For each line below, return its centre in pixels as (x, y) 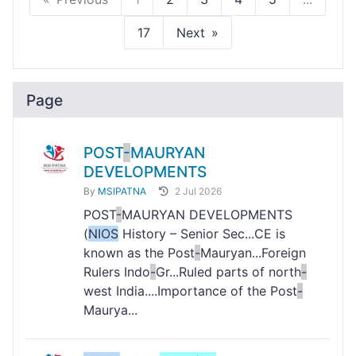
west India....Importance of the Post (190, 291)
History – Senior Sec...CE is (202, 234)
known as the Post (139, 253)
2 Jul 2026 (198, 192)
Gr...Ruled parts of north (228, 272)
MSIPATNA (122, 192)
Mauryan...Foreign (253, 253)
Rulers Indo (117, 272)
